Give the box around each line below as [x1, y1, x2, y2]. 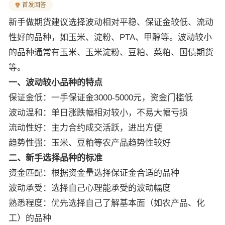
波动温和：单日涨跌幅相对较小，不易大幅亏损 [9, 108, 188, 118]
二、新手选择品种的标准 [9, 153, 102, 163]
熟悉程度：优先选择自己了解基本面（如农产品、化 [9, 198, 205, 208]
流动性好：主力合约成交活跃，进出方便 [9, 123, 162, 133]
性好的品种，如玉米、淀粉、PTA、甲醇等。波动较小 [9, 33, 212, 42]
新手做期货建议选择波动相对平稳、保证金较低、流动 [9, 18, 213, 27]
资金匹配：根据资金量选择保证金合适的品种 [9, 168, 179, 178]
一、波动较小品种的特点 [9, 78, 102, 87]
